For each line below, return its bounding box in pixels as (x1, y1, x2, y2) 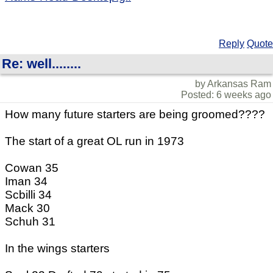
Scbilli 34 (5, 188, 52, 202)
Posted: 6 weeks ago (181, 90, 271, 101)
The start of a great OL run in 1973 (5, 135, 184, 148)
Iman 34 (5, 175, 48, 188)
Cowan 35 (5, 161, 58, 175)
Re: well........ (2, 56, 81, 72)
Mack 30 (5, 202, 50, 215)
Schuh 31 (5, 215, 55, 229)
